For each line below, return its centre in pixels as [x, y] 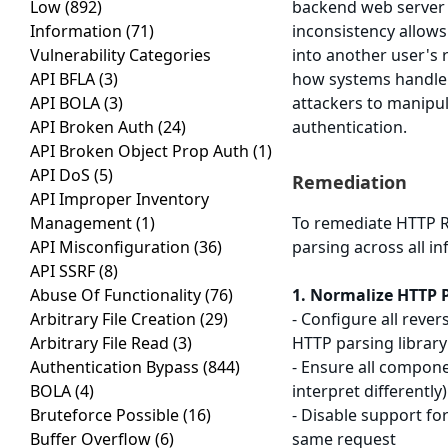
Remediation [350, 182]
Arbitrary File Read [101, 343]
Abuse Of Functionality [117, 295]
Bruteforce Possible [106, 415]
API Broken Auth [94, 127]
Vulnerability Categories [120, 55]
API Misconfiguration [112, 247]
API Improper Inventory [119, 199]
